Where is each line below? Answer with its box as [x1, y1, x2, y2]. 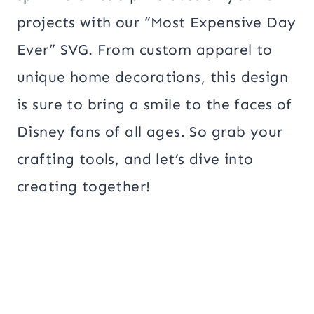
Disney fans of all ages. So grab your [17, 122, 283, 141]
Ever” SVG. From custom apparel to [17, 40, 273, 59]
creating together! [17, 177, 151, 196]
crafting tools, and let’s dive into [17, 149, 254, 168]
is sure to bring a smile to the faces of [17, 95, 292, 114]
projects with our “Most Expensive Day [17, 13, 296, 32]
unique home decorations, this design [17, 67, 289, 86]
